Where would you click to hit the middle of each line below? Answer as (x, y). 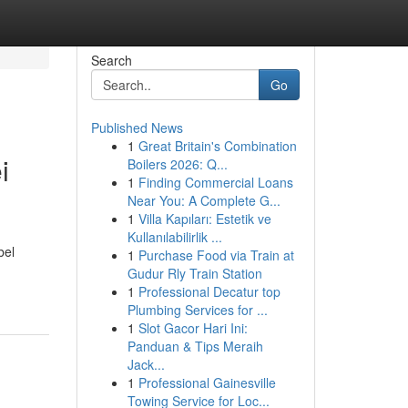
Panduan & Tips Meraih (195, 346)
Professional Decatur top (209, 291)
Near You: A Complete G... (204, 200)
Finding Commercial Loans (215, 182)
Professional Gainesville (207, 382)
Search (111, 60)
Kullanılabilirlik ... (174, 237)
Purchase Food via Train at (216, 255)
